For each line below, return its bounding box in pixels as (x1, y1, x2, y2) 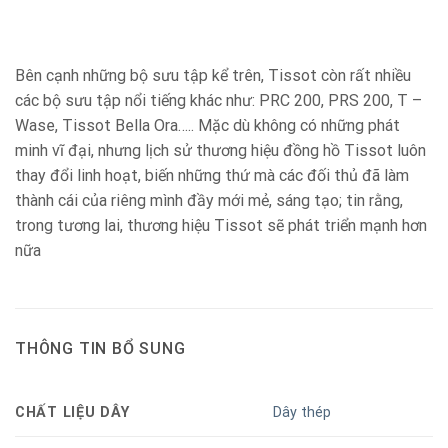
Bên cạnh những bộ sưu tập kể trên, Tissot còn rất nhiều (15, 66, 411, 86)
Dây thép (273, 404, 332, 422)
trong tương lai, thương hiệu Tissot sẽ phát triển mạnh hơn (15, 216, 427, 236)
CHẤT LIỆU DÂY (15, 403, 130, 421)
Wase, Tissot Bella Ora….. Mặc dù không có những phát (15, 116, 400, 136)
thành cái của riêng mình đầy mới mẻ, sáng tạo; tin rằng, (15, 191, 403, 211)
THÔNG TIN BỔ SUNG (15, 338, 186, 358)
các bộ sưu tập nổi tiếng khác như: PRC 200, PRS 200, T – (15, 91, 422, 111)
